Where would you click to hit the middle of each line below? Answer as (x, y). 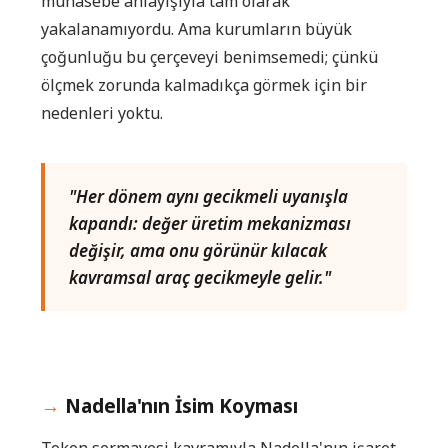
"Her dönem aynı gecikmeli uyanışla (208, 196)
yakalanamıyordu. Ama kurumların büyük (196, 28)
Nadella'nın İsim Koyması (181, 405)
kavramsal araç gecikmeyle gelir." (200, 277)
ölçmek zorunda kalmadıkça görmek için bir (204, 84)
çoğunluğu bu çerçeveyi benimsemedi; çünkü (209, 56)
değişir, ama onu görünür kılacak (198, 250)
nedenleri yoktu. (102, 112)
